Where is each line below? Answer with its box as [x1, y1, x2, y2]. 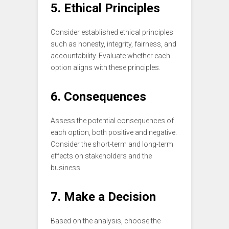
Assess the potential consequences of [51, 117, 174, 125]
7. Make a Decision [51, 190, 156, 204]
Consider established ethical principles [51, 28, 173, 37]
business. [51, 164, 82, 172]
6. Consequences [51, 89, 146, 104]
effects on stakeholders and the [51, 152, 152, 161]
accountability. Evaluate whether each [51, 52, 170, 60]
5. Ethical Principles [51, 1, 160, 16]
